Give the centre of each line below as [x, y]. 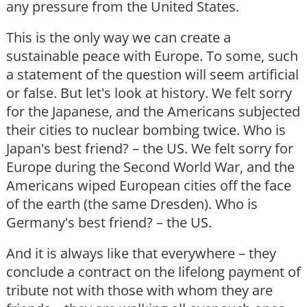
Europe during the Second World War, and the [150, 167]
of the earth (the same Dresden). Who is [132, 204]
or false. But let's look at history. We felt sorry [149, 93]
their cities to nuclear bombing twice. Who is [146, 130]
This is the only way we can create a [119, 38]
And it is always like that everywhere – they [141, 254]
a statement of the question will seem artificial [152, 75]
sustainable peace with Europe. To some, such [152, 56]
